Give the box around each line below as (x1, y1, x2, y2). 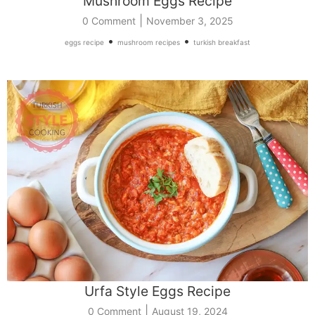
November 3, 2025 (146, 15, 233, 27)
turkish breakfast (193, 38, 250, 47)
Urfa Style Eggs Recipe (84, 282, 231, 300)
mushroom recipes (117, 38, 180, 47)
